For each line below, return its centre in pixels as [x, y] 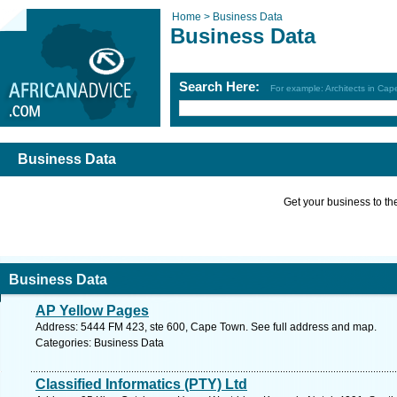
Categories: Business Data [100, 343]
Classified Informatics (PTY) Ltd [141, 384]
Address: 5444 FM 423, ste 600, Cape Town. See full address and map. [206, 327]
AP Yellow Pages [92, 311]
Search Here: [225, 86]
